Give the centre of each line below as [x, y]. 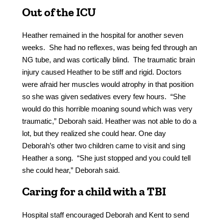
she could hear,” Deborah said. [71, 170]
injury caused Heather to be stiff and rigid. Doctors [102, 72]
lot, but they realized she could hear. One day [94, 134]
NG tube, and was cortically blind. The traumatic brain [108, 60]
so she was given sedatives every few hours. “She [104, 97]
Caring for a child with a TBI [94, 192]
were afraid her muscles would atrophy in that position [108, 84]
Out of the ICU [59, 12]
